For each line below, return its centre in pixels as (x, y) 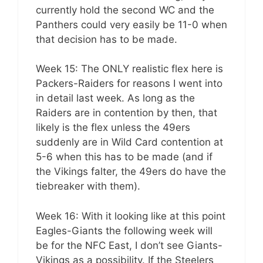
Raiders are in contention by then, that (127, 113)
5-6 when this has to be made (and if (124, 157)
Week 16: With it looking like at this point (131, 216)
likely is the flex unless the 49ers (113, 127)
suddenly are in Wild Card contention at (129, 142)
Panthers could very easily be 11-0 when (131, 24)
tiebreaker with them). (88, 186)
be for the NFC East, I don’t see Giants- (129, 245)
